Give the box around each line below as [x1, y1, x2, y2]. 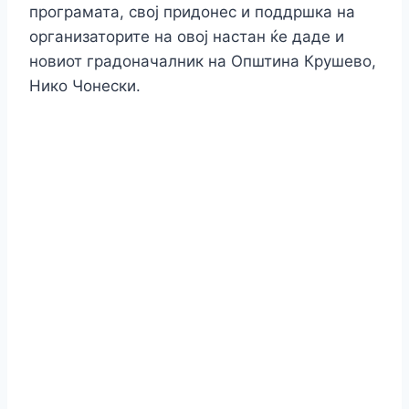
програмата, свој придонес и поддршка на [29, 3, 355, 22]
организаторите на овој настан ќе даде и [29, 27, 344, 47]
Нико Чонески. [29, 77, 141, 96]
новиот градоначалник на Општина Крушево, [29, 52, 376, 71]
